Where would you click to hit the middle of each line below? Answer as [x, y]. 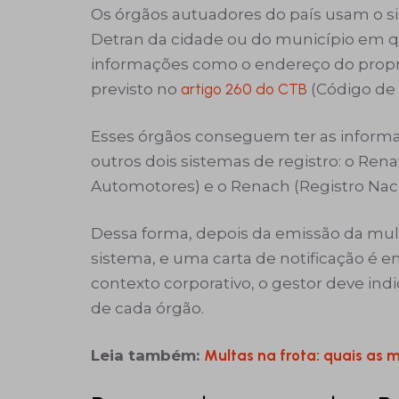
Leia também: [147, 355]
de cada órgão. [147, 308]
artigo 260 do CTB [244, 89]
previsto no [136, 89]
